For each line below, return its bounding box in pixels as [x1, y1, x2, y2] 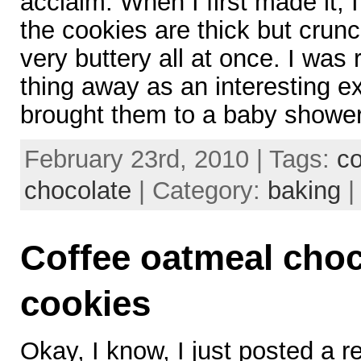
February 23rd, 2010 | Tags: [23, 145, 337, 173]
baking [267, 176, 341, 205]
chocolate [23, 176, 131, 205]
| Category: [131, 176, 268, 205]
